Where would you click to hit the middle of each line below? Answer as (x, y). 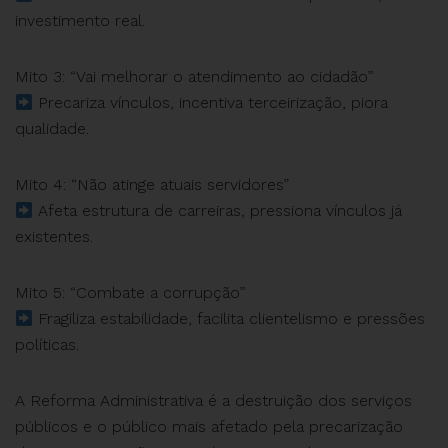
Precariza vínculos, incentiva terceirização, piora (211, 102)
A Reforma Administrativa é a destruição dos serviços (213, 400)
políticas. (47, 344)
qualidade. (52, 128)
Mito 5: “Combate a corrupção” (130, 292)
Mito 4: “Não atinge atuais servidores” (152, 184)
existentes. (54, 236)
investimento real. (80, 20)
